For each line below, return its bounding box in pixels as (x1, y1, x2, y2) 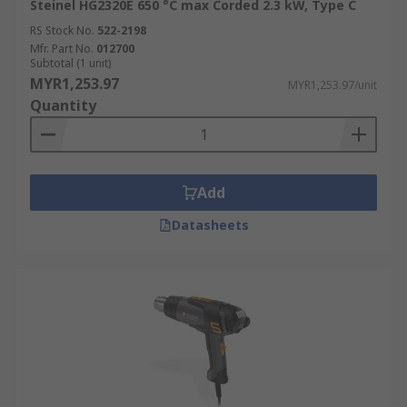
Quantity (30, 95, 96, 115)
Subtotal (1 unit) (30, 55, 111, 71)
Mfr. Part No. (30, 41, 94, 56)
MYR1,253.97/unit (288, 77, 377, 93)
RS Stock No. (30, 23, 94, 38)
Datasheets (171, 216, 249, 233)
